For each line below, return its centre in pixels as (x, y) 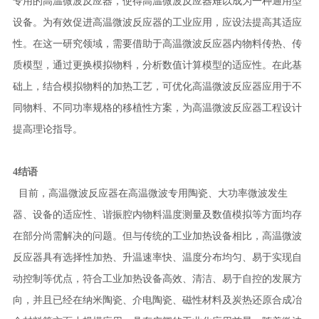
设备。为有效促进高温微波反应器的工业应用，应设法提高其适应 (157, 22)
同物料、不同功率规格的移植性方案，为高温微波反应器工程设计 (157, 108)
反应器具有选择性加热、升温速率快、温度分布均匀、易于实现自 (157, 257)
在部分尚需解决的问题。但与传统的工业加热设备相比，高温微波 (157, 236)
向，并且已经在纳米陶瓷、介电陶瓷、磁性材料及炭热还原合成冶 (157, 300)
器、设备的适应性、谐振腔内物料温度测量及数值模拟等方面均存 (157, 215)
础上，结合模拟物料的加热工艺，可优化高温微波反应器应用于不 (157, 87)
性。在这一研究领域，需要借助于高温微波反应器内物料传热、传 (157, 44)
